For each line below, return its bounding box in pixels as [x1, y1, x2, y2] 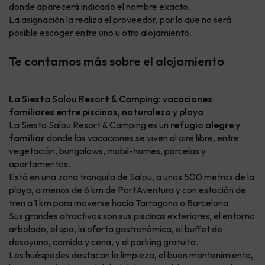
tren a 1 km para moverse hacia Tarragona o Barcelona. [9, 197, 231, 209]
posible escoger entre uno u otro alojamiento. [9, 27, 192, 39]
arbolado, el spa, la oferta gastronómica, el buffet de [9, 223, 222, 235]
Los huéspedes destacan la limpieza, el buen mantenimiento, [9, 249, 253, 261]
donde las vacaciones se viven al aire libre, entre [45, 132, 239, 144]
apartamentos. [9, 158, 70, 170]
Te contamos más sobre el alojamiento [9, 53, 224, 69]
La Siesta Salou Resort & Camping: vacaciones [9, 93, 212, 105]
